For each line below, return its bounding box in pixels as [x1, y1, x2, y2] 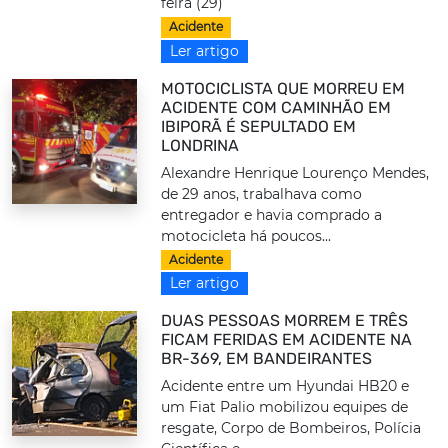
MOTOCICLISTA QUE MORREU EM [161, 78, 406, 98]
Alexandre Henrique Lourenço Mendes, [161, 163, 430, 182]
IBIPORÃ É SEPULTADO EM [161, 116, 357, 136]
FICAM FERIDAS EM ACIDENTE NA [161, 330, 413, 350]
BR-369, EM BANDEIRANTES [161, 349, 373, 369]
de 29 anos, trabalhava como [161, 184, 363, 203]
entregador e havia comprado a [161, 205, 383, 224]
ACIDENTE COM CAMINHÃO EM [161, 97, 392, 117]
